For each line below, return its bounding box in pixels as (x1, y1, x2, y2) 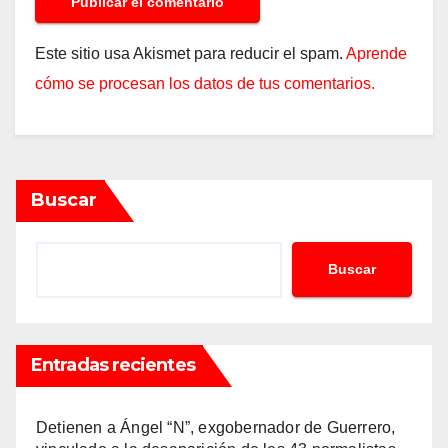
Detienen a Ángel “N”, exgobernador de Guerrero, (36, 418, 396, 436)
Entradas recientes (31, 353, 195, 376)
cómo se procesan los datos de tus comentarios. (35, 74, 375, 92)
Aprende (346, 44, 407, 62)
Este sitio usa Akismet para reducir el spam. (35, 44, 346, 62)
